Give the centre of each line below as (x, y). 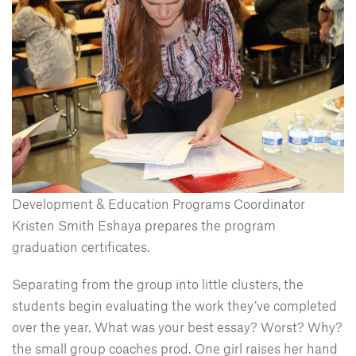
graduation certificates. (81, 247)
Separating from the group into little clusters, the (158, 284)
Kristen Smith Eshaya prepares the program (144, 225)
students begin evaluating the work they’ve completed (174, 306)
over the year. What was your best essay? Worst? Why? (177, 327)
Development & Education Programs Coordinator (159, 204)
